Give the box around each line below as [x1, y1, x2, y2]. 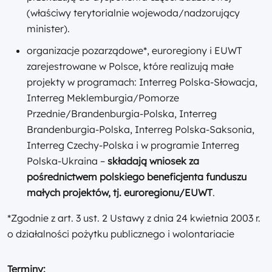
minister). [27, 22, 72, 35]
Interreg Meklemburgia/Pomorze [27, 92, 179, 104]
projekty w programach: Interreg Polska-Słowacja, [27, 76, 257, 89]
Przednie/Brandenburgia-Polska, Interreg [27, 107, 217, 120]
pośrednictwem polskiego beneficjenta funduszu [27, 171, 246, 183]
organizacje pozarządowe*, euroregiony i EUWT [27, 44, 242, 57]
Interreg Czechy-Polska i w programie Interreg [27, 139, 239, 152]
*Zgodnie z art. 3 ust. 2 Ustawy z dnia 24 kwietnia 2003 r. [7, 212, 260, 225]
